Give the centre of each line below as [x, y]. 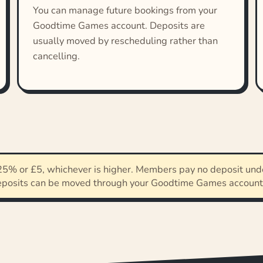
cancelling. [56, 56]
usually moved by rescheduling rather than [125, 41]
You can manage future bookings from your [125, 11]
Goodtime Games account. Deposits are [119, 26]
